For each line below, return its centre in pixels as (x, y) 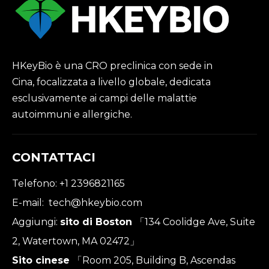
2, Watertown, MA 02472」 (76, 241)
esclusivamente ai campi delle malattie (104, 98)
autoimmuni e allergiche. (73, 114)
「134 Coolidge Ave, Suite (195, 222)
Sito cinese (42, 260)
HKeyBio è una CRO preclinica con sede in (112, 65)
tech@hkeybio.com (95, 202)
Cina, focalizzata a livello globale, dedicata (111, 82)
